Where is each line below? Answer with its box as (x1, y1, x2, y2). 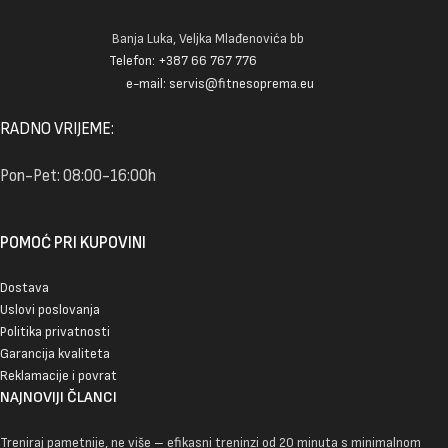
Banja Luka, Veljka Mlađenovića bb (112, 29, 304, 47)
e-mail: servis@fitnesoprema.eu (126, 75, 314, 93)
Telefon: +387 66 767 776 (109, 52, 257, 70)
